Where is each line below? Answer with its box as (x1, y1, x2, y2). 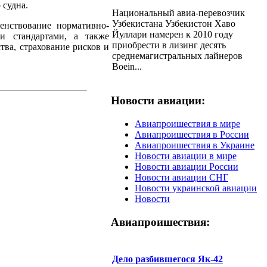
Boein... (112, 61, 142, 72)
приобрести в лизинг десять (112, 39, 226, 50)
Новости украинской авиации (135, 182, 257, 193)
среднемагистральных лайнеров (112, 50, 243, 61)
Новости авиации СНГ (135, 172, 228, 182)
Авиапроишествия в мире (135, 118, 240, 129)
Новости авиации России (135, 161, 238, 172)
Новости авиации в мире (135, 150, 237, 161)
